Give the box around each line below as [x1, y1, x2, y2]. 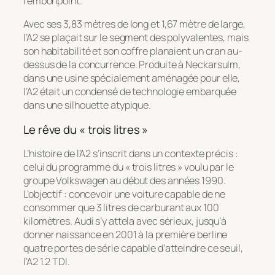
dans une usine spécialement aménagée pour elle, [23, 71, 241, 85]
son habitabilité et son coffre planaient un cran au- [23, 44, 242, 58]
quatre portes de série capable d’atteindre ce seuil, [23, 241, 243, 255]
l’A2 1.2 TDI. [23, 255, 70, 269]
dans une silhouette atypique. [23, 98, 152, 112]
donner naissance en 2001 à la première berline [23, 228, 228, 242]
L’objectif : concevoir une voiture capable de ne [23, 187, 226, 201]
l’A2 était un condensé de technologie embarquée [23, 85, 237, 99]
